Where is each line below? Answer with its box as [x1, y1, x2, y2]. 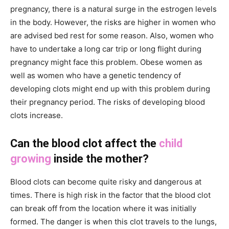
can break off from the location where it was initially [10, 203, 196, 214]
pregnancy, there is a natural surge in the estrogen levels [10, 4, 217, 14]
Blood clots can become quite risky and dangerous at [10, 177, 201, 187]
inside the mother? [51, 152, 149, 166]
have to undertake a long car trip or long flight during [10, 44, 201, 54]
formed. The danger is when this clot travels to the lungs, [10, 217, 217, 227]
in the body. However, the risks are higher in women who [10, 17, 216, 28]
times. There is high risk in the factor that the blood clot [10, 190, 211, 200]
